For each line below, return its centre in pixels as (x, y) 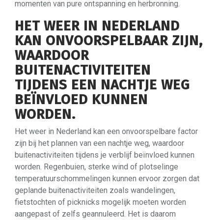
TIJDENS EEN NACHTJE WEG (102, 84)
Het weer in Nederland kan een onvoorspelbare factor (106, 131)
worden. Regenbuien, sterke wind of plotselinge (96, 166)
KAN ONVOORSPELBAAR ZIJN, (109, 40)
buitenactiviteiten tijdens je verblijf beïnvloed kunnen (105, 155)
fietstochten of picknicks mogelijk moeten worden (100, 202)
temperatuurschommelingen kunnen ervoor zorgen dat (107, 178)
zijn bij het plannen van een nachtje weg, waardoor (99, 143)
